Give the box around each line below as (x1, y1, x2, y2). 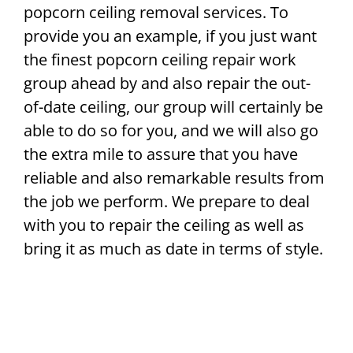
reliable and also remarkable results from (24, 167, 325, 189)
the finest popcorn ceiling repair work (24, 49, 296, 71)
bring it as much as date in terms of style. (24, 238, 323, 260)
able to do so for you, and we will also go (24, 120, 318, 142)
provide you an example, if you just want (24, 25, 317, 47)
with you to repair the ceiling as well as (24, 214, 304, 236)
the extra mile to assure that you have (24, 143, 298, 165)
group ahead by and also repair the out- (24, 72, 310, 95)
